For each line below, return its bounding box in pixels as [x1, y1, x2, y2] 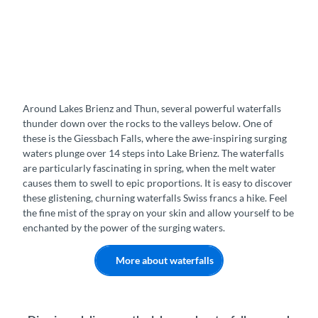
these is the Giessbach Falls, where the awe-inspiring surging [23, 131, 287, 144]
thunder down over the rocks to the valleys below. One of [23, 116, 273, 129]
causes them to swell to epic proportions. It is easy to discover [23, 176, 292, 189]
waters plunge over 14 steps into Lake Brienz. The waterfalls [23, 146, 284, 159]
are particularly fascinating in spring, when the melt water [23, 161, 276, 174]
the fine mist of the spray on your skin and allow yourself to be [23, 206, 294, 219]
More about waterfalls [115, 253, 214, 266]
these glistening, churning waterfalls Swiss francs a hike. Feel [23, 191, 287, 204]
